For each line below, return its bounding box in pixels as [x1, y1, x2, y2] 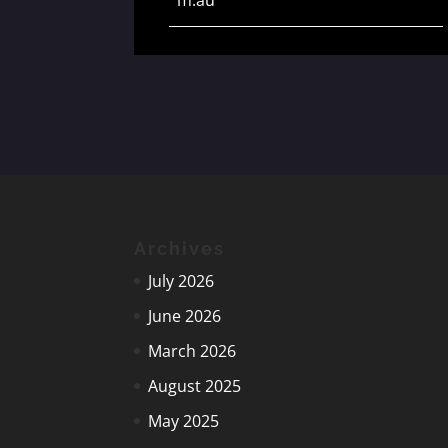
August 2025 [148, 374, 242, 397]
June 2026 [148, 304, 222, 327]
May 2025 [148, 409, 220, 432]
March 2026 [148, 339, 237, 362]
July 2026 [148, 269, 215, 292]
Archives [134, 237, 226, 259]
